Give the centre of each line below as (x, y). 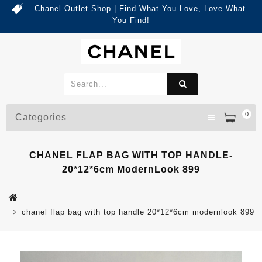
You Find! (131, 20)
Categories (41, 117)
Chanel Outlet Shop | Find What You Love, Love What (140, 8)
